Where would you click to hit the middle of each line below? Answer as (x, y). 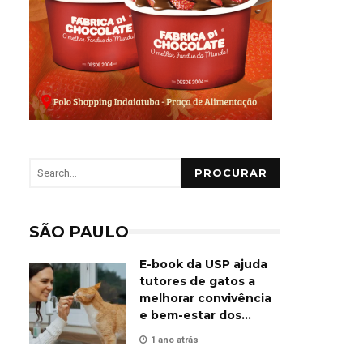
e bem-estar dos (190, 315)
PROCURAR (231, 173)
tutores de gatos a (197, 281)
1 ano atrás (175, 340)
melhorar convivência (205, 298)
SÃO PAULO (79, 232)
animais (164, 332)
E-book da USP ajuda (203, 264)
